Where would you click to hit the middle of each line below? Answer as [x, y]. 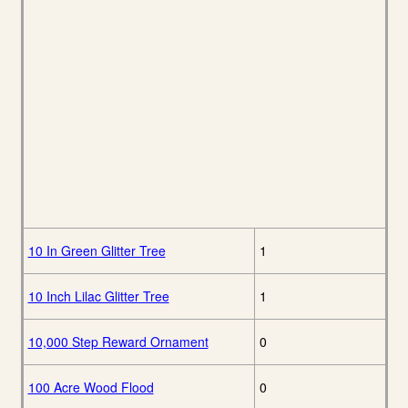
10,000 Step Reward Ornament [118, 342]
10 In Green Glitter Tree [97, 250]
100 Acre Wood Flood [91, 387]
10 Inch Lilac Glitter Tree [98, 296]
